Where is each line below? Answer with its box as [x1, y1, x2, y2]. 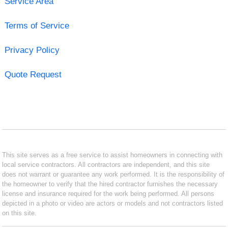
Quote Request [4, 69, 62, 79]
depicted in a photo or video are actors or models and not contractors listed [2, 199, 223, 207]
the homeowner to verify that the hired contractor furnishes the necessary [2, 180, 218, 188]
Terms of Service [4, 20, 69, 31]
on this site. [2, 209, 37, 217]
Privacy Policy [4, 45, 60, 55]
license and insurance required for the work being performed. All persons [2, 189, 215, 197]
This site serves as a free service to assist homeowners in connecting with [2, 151, 223, 159]
